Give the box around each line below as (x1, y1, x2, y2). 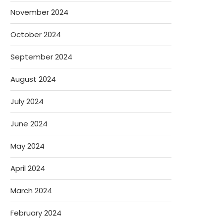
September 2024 (10, 52, 72, 62)
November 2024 (10, 7, 68, 17)
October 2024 (10, 29, 61, 40)
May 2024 (10, 141, 45, 151)
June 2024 (10, 118, 48, 129)
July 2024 (10, 96, 44, 107)
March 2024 (10, 185, 52, 196)
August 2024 (10, 74, 56, 84)
